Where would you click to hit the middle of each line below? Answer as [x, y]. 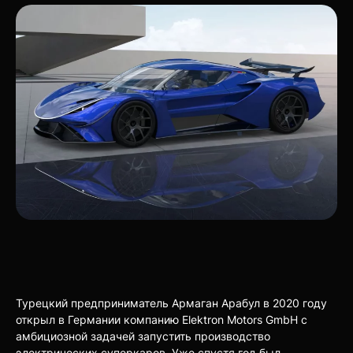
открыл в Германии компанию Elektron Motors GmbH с [162, 319]
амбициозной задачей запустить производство [143, 336]
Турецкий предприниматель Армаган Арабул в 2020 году [171, 303]
